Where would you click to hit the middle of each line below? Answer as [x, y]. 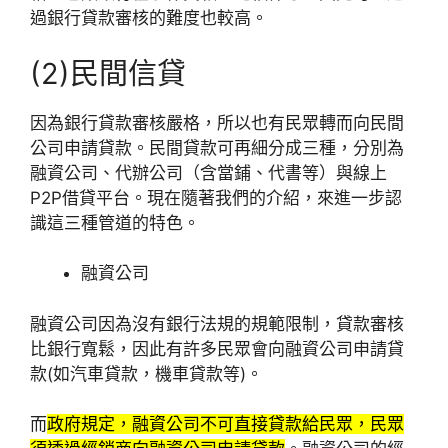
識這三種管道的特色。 [115, 222]
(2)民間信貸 [108, 73]
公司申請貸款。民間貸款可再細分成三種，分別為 [217, 147]
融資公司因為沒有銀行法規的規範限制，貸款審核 [217, 323]
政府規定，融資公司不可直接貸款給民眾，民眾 [225, 424]
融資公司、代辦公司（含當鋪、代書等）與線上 [208, 172]
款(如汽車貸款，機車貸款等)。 [146, 373]
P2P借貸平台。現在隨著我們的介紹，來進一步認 [216, 197]
